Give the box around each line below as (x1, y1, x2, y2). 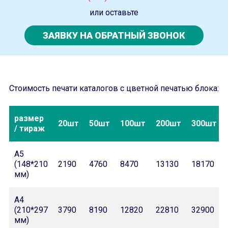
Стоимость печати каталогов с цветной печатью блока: (9, 83, 219, 93)
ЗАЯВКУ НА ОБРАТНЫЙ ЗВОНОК (43, 30, 185, 41)
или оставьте (90, 8, 138, 17)
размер (14, 113, 44, 123)
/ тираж (14, 124, 45, 133)
